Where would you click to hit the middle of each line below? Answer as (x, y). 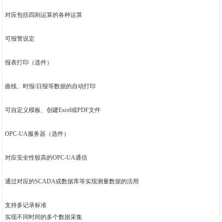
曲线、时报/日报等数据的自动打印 (50, 86)
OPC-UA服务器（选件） (37, 134)
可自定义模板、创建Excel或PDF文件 (53, 110)
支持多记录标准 (26, 205)
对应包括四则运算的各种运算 (43, 15)
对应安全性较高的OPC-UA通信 (46, 158)
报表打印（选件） (28, 63)
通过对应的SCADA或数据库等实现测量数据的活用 (72, 182)
